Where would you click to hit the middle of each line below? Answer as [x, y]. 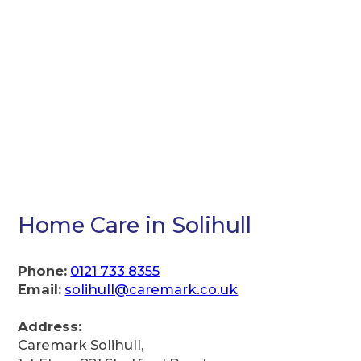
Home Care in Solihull [135, 226]
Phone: [43, 270]
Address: [50, 327]
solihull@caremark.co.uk [151, 289]
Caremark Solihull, [81, 345]
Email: [40, 289]
